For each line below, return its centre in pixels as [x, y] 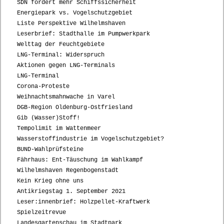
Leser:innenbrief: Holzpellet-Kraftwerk [83, 202]
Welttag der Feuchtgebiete [61, 44]
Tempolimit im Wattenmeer [59, 128]
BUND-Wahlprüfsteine [50, 149]
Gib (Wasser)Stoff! [48, 118]
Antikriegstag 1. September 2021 [71, 191]
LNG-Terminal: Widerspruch [61, 55]
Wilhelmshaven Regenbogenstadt [68, 170]
